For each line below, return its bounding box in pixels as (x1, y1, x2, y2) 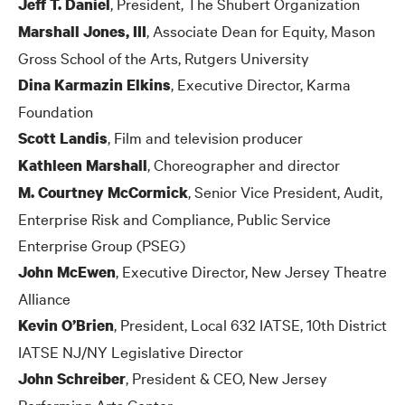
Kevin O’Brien (18, 314, 114, 335)
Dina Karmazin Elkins (18, 73, 171, 95)
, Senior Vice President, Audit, (188, 180, 382, 202)
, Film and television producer (108, 126, 303, 147)
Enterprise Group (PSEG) (18, 233, 185, 255)
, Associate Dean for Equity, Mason (146, 19, 375, 41)
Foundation (18, 99, 93, 121)
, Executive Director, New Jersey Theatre (116, 259, 387, 281)
